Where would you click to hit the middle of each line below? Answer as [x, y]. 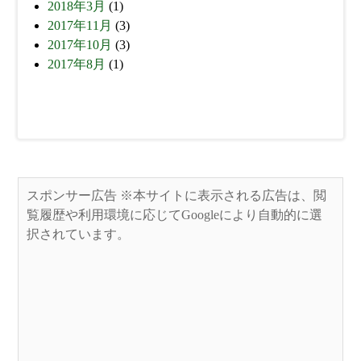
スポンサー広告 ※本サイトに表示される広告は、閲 [177, 196]
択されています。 [79, 234]
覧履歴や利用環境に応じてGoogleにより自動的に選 [175, 215]
